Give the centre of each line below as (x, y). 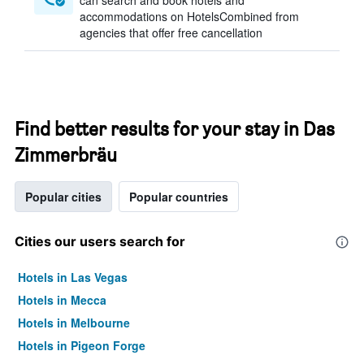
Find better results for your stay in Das (175, 129)
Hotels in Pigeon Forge (82, 345)
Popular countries (179, 197)
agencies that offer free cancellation (171, 32)
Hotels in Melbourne (74, 323)
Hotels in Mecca (62, 300)
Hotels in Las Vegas (73, 277)
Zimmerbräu (66, 155)
